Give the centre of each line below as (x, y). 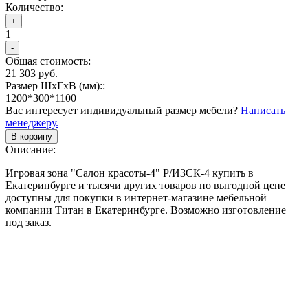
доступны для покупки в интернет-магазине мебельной (136, 197)
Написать (263, 110)
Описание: (31, 149)
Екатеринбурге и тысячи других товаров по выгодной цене (145, 185)
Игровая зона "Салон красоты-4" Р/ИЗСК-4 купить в (130, 173)
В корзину (32, 136)
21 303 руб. (32, 73)
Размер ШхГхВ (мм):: (55, 85)
